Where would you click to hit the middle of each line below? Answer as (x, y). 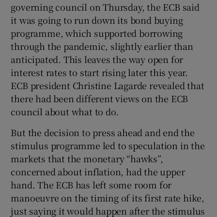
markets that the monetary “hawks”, (87, 159)
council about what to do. (65, 112)
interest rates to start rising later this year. (100, 72)
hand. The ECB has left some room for (91, 185)
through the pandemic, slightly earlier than (102, 46)
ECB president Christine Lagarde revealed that (108, 85)
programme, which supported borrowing (97, 33)
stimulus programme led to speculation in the (108, 146)
